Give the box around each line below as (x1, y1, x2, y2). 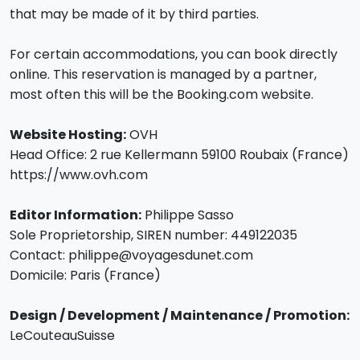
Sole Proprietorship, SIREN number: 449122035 (10, 226, 297, 244)
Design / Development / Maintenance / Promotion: (10, 306, 350, 325)
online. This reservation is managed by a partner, (10, 65, 317, 84)
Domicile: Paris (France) (10, 266, 161, 284)
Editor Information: (10, 206, 141, 224)
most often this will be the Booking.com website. (10, 85, 313, 104)
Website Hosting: (10, 125, 126, 144)
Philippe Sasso (141, 206, 234, 224)
